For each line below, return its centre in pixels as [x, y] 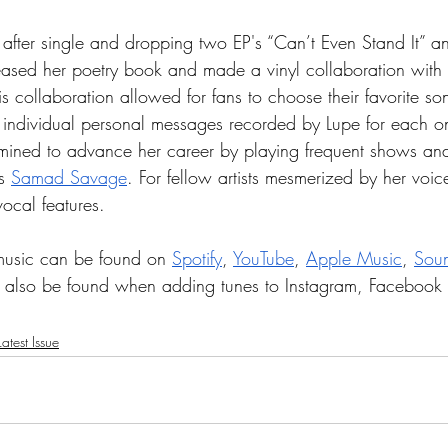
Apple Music [354, 258]
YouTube [263, 258]
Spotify [197, 258]
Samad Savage [69, 177]
